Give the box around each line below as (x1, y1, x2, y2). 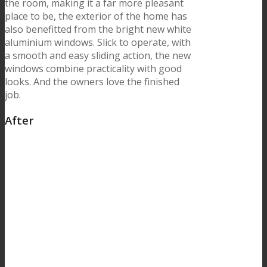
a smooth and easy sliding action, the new (5, 49, 191, 63)
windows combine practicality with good (5, 62, 182, 76)
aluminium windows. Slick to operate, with (5, 36, 191, 49)
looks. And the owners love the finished (5, 75, 179, 89)
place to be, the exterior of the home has (5, 10, 187, 23)
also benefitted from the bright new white (5, 23, 191, 36)
